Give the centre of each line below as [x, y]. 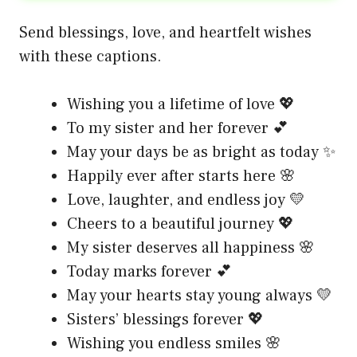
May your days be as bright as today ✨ [201, 152]
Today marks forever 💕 [149, 271]
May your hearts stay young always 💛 [200, 295]
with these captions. [90, 56]
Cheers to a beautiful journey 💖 [180, 224]
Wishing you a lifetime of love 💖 [181, 104]
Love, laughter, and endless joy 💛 [186, 200]
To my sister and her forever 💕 [178, 128]
